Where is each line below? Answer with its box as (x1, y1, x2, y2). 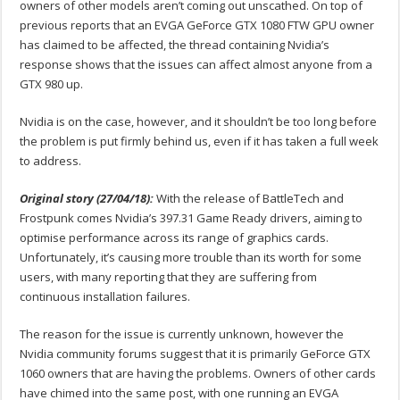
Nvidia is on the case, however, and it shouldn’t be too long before (20, 113, 378, 130)
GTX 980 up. (20, 76, 84, 93)
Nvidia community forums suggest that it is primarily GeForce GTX (20, 346, 371, 362)
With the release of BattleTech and (154, 190, 345, 207)
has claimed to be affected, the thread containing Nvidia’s (20, 37, 330, 54)
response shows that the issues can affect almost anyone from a (20, 56, 373, 73)
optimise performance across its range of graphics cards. (20, 229, 329, 246)
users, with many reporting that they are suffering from (20, 269, 318, 286)
